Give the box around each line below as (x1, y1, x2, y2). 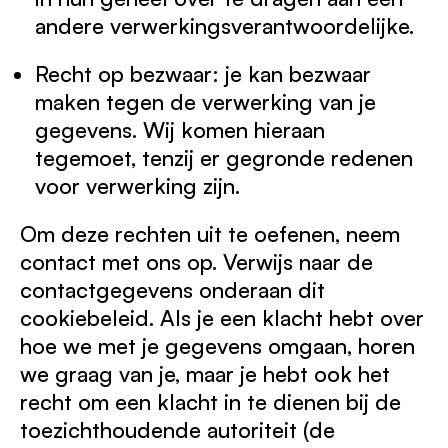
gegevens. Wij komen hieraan (35, 116, 325, 143)
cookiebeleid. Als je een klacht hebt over (20, 304, 424, 331)
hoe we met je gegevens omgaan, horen (20, 332, 415, 359)
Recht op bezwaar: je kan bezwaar (35, 60, 371, 87)
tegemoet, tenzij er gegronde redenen (35, 144, 413, 171)
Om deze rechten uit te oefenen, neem (20, 220, 400, 247)
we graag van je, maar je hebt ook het (20, 360, 390, 387)
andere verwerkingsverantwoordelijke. (35, 12, 414, 39)
